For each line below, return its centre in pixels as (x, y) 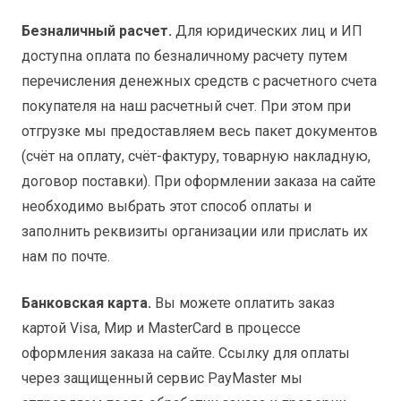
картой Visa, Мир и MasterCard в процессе (161, 328)
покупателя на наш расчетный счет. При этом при (186, 106)
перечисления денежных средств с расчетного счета (199, 81)
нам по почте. (66, 256)
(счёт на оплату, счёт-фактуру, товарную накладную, (196, 156)
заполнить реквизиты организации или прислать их (195, 231)
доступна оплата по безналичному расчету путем (184, 55)
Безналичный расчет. (97, 30)
